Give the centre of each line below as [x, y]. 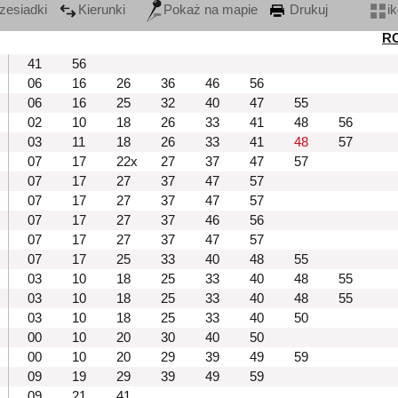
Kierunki [102, 10]
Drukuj [307, 10]
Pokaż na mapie [211, 10]
